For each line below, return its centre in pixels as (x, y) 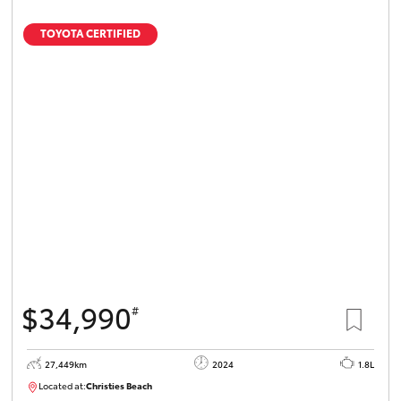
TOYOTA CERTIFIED (91, 33)
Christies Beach (119, 385)
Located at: (62, 385)
